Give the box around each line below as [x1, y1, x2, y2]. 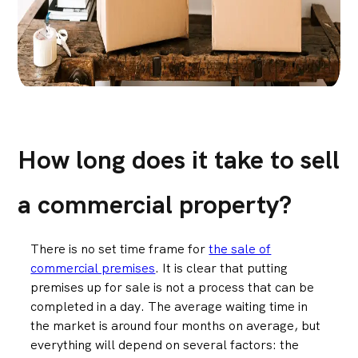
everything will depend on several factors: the [30, 336, 300, 354]
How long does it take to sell [18, 143, 340, 177]
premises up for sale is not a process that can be [30, 279, 315, 296]
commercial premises [30, 260, 156, 277]
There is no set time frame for [30, 241, 209, 258]
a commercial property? [18, 188, 292, 222]
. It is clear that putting [155, 260, 288, 277]
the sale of [209, 241, 272, 258]
